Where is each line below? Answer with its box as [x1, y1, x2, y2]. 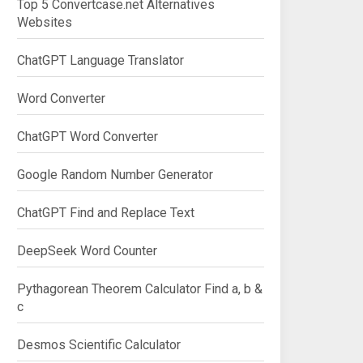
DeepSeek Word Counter [17, 243, 157, 258]
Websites [17, 15, 72, 30]
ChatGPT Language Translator [17, 53, 184, 68]
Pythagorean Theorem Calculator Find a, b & [17, 281, 263, 297]
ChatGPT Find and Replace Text [17, 205, 194, 220]
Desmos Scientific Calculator [17, 337, 181, 352]
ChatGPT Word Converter [17, 129, 158, 144]
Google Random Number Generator [17, 167, 213, 182]
